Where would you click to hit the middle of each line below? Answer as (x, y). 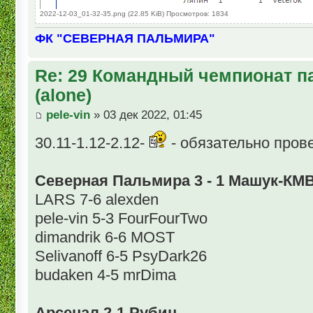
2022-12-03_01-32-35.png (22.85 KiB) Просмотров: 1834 (134, 14)
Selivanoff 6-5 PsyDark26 (121, 256)
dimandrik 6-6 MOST (105, 237)
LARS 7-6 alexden (97, 199)
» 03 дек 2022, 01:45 (146, 115)
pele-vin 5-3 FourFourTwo (121, 218)
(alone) (63, 95)
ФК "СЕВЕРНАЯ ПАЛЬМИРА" (125, 38)
